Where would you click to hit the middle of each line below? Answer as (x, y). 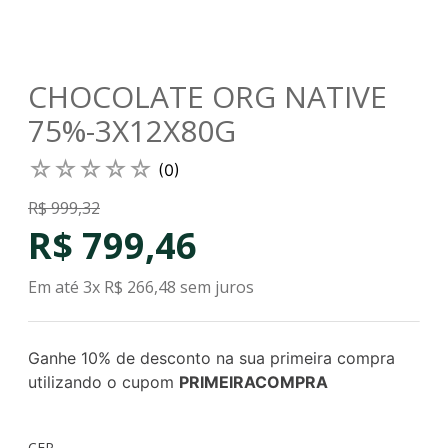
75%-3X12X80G (132, 130)
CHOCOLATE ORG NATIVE (207, 96)
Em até (55, 287)
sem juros (215, 287)
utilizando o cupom (103, 382)
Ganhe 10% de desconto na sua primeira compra (211, 358)
